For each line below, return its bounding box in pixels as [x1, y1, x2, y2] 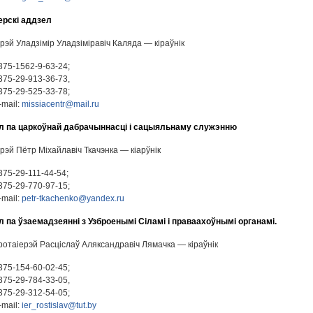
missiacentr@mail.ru [22, 99, 99, 109]
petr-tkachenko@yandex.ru [22, 194, 124, 203]
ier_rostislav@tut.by [22, 300, 96, 310]
